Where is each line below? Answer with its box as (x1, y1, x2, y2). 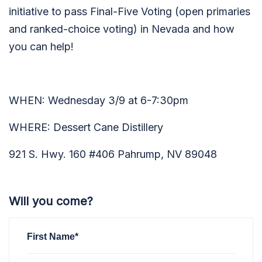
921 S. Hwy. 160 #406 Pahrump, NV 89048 (9, 148, 217, 160)
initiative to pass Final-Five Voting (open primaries (9, 5, 250, 18)
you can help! (9, 40, 74, 53)
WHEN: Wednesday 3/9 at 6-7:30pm (9, 94, 188, 106)
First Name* (27, 230, 78, 242)
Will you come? (9, 194, 93, 208)
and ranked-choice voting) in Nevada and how (9, 23, 235, 35)
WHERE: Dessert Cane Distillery (9, 121, 163, 133)
